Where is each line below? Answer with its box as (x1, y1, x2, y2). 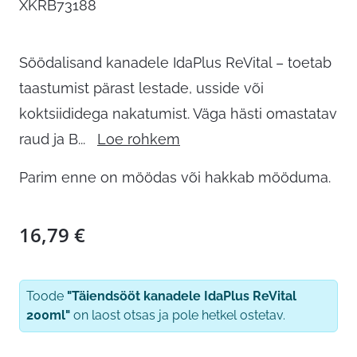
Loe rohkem (97, 131, 180, 148)
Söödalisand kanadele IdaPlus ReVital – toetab (19, 54, 331, 72)
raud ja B (19, 131, 78, 148)
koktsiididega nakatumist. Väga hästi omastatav (19, 105, 337, 123)
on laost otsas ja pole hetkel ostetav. (70, 308, 285, 324)
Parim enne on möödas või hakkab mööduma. (19, 169, 331, 186)
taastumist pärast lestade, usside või (19, 80, 264, 97)
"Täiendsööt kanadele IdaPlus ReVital (67, 288, 296, 304)
